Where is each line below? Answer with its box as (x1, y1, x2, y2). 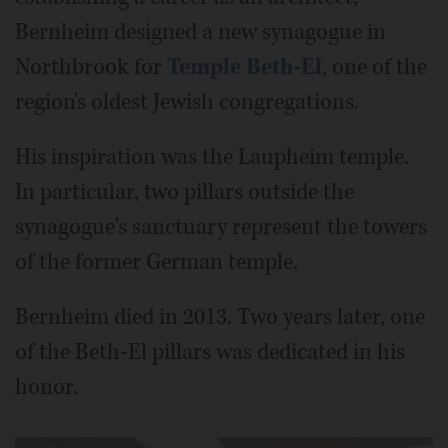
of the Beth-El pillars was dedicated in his (15, 337, 405, 368)
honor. (15, 372, 78, 403)
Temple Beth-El (167, 52, 322, 83)
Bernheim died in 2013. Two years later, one (15, 302, 425, 333)
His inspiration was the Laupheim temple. (15, 142, 409, 173)
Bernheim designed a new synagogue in (15, 17, 386, 48)
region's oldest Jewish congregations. (15, 87, 359, 118)
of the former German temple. (15, 247, 298, 278)
